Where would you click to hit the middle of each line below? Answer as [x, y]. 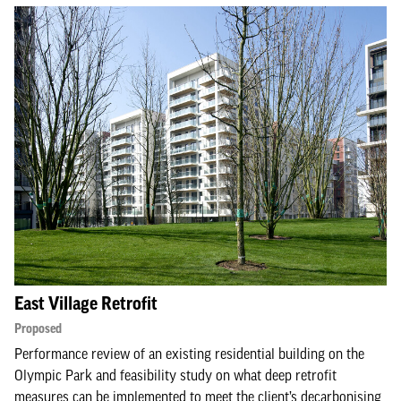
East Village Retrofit [86, 303]
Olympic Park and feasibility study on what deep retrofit [175, 375]
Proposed [38, 328]
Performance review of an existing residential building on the [189, 354]
